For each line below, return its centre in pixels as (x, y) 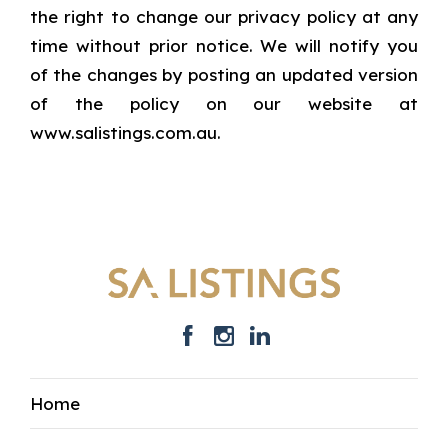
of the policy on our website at (224, 103)
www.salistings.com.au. (125, 132)
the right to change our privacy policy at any (224, 16)
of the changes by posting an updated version (224, 74)
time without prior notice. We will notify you (224, 45)
